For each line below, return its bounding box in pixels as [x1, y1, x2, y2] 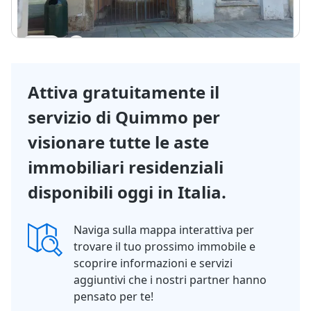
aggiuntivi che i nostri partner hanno [74, 272, 267, 287]
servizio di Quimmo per [28, 106, 220, 128]
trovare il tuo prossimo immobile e [74, 239, 255, 254]
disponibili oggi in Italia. [28, 180, 226, 203]
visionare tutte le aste [28, 131, 209, 153]
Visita [44, 10, 71, 24]
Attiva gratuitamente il [28, 81, 219, 103]
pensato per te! [74, 289, 153, 304]
